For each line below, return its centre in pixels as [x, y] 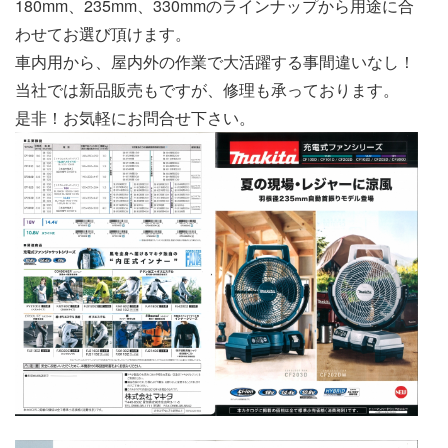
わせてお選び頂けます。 [103, 33]
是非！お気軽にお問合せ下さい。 [135, 117]
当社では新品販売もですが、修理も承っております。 [207, 89]
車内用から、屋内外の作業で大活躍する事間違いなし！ [215, 61]
